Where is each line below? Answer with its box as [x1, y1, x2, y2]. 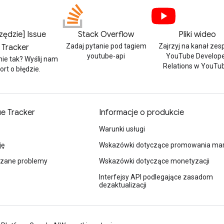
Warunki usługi [99, 125, 145, 133]
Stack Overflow [78, 29, 134, 39]
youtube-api [87, 52, 125, 60]
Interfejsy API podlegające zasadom [99, 173, 213, 181]
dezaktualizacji [99, 181, 146, 189]
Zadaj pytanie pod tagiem [65, 42, 146, 50]
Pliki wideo [178, 29, 216, 39]
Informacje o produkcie [99, 107, 184, 117]
